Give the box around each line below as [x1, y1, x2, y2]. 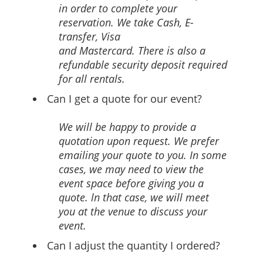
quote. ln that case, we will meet [59, 190, 209, 204]
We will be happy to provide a [59, 120, 196, 134]
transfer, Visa [59, 29, 120, 43]
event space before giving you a [59, 176, 204, 190]
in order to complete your [59, 1, 177, 15]
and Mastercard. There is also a [59, 43, 205, 58]
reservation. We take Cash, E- [59, 15, 194, 29]
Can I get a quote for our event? [47, 92, 202, 106]
